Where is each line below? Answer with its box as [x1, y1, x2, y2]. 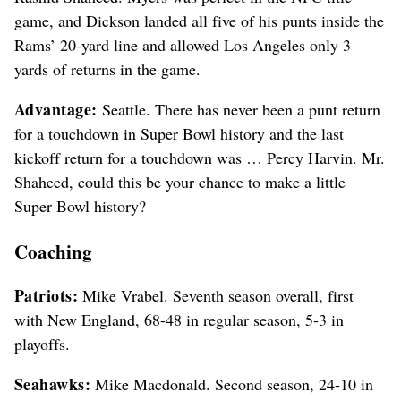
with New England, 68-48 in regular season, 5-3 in [14, 309, 344, 331]
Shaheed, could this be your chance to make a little [14, 171, 346, 193]
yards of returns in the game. [14, 58, 200, 81]
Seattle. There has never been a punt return [97, 98, 380, 121]
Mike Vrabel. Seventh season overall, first [78, 285, 354, 307]
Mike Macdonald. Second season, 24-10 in [90, 373, 374, 396]
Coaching [14, 237, 92, 266]
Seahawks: [14, 372, 91, 397]
